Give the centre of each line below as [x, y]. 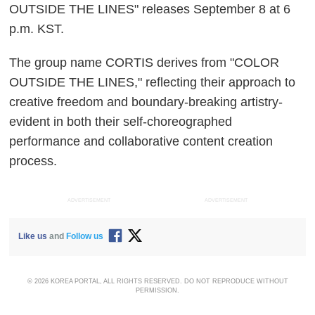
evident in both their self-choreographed [121, 121]
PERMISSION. [157, 290]
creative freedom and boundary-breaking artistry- [146, 102]
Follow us [85, 237]
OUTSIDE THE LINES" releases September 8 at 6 [150, 9]
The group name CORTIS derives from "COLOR [144, 62]
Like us [33, 237]
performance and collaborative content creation [141, 141]
